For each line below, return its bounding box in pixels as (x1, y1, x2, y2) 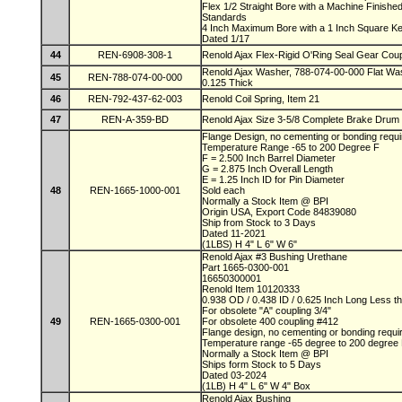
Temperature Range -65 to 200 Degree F (202, 142, 382, 153)
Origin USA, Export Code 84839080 (202, 206, 359, 217)
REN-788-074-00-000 (88, 72, 182, 83)
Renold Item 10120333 (202, 284, 302, 294)
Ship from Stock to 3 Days (202, 217, 319, 228)
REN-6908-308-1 (98, 49, 172, 60)
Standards (202, 12, 249, 22)
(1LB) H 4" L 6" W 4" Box (202, 380, 310, 391)
